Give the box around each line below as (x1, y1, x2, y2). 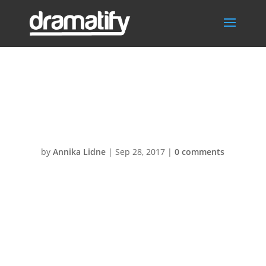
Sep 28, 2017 (115, 146, 166, 157)
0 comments (175, 146, 225, 157)
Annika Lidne (53, 146, 106, 157)
